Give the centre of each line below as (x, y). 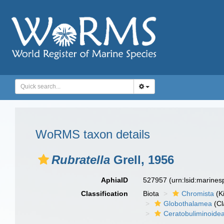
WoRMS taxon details (93, 134)
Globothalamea (188, 203)
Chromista (198, 193)
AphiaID (115, 180)
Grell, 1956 (142, 160)
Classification (105, 193)
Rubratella (81, 160)
